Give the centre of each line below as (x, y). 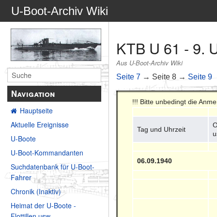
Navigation (33, 94)
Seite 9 (200, 77)
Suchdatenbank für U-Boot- (53, 167)
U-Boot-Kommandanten (47, 153)
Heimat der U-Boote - (43, 206)
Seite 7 (129, 77)
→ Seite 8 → (164, 77)
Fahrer (21, 178)
